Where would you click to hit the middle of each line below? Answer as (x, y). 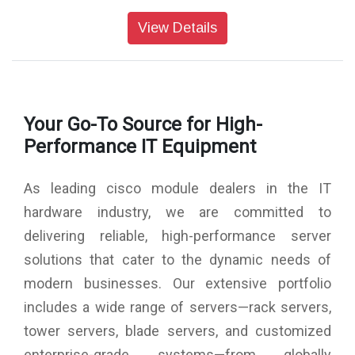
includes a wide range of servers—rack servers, (177, 307)
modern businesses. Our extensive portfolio (177, 283)
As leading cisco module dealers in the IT (177, 188)
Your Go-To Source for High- (143, 124)
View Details (177, 27)
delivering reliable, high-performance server (177, 235)
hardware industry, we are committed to (177, 212)
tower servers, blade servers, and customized (177, 330)
